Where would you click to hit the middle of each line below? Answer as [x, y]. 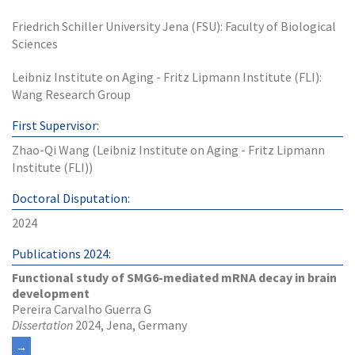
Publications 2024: [61, 254]
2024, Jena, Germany [130, 325]
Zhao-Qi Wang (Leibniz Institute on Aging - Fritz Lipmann [168, 150]
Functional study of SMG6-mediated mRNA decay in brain [174, 277]
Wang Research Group [71, 94]
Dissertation [42, 325]
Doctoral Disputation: [71, 198]
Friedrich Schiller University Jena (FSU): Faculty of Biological [174, 26]
